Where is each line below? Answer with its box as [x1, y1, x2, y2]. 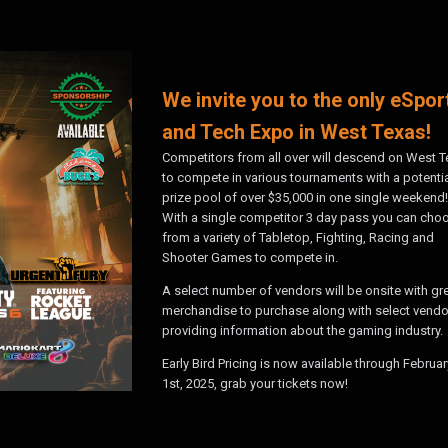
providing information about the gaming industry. [162, 322, 443, 338]
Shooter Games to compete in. [162, 249, 338, 265]
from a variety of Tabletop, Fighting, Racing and [162, 229, 434, 245]
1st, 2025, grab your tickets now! [162, 375, 348, 391]
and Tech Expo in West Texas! [162, 119, 431, 144]
